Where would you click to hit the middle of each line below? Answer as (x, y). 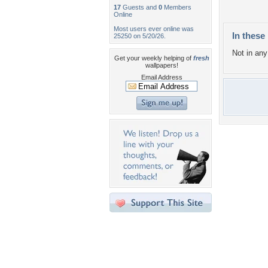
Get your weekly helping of (153, 58)
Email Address (162, 77)
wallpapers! (162, 65)
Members (177, 7)
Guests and (140, 7)
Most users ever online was (154, 29)
